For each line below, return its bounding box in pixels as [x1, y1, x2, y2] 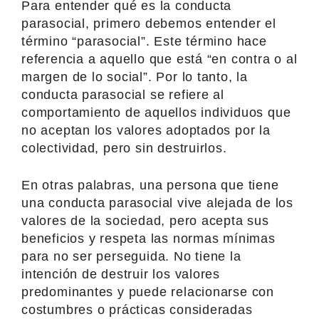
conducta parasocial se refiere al [21, 87, 225, 102]
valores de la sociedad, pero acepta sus [21, 213, 269, 228]
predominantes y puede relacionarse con [21, 284, 275, 299]
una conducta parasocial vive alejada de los [21, 195, 293, 210]
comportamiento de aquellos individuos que [21, 105, 291, 120]
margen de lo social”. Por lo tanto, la [21, 69, 249, 84]
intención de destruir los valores [21, 266, 221, 281]
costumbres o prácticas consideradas [21, 302, 253, 317]
